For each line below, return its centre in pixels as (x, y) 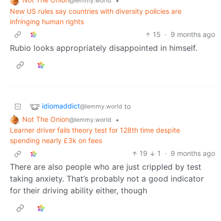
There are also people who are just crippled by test (106, 167)
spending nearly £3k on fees (56, 141)
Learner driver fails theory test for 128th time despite (95, 130)
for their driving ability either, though (78, 191)
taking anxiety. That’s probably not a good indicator (107, 179)
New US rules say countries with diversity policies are (96, 11)
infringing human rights (47, 21)
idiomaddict (61, 106)
